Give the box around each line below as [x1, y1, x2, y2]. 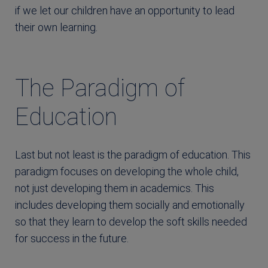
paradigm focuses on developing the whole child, [15, 165, 239, 178]
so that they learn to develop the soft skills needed [15, 215, 247, 228]
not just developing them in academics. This [15, 181, 214, 194]
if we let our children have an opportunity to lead [15, 4, 234, 17]
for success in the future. [15, 232, 129, 245]
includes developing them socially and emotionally [15, 198, 245, 211]
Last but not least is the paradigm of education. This [15, 148, 251, 161]
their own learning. [15, 20, 98, 33]
